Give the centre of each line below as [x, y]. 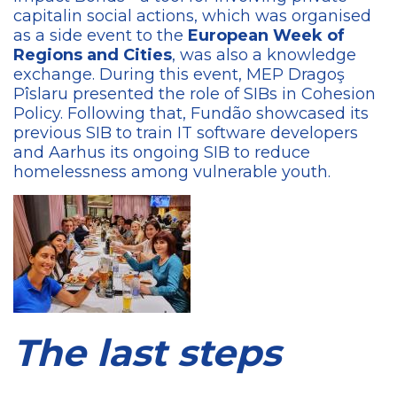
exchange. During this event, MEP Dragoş [179, 74]
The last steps [147, 352]
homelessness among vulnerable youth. [172, 171]
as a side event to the [101, 35]
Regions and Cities [93, 54]
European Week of [266, 35]
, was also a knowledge [264, 54]
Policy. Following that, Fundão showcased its [191, 113]
